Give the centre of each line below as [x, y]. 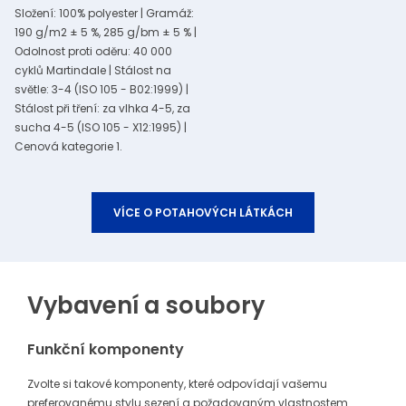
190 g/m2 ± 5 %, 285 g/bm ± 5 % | [106, 33]
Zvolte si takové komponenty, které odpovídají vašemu [177, 384]
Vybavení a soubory [146, 306]
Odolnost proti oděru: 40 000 [93, 52]
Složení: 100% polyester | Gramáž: [104, 14]
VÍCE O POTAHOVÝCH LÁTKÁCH [203, 213]
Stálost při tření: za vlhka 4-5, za [102, 109]
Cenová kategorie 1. [68, 147]
